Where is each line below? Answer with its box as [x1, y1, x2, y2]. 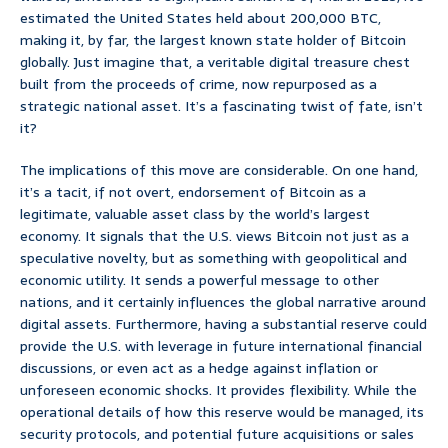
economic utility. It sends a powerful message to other [20, 269, 379, 292]
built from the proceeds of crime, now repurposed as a [20, 73, 377, 96]
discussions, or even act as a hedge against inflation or [20, 357, 378, 380]
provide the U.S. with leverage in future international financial [20, 335, 422, 358]
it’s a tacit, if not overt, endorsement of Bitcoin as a [20, 181, 366, 204]
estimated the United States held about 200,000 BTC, [20, 7, 381, 30]
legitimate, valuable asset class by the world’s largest [20, 203, 370, 226]
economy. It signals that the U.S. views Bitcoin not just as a [20, 225, 409, 248]
